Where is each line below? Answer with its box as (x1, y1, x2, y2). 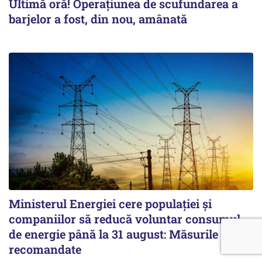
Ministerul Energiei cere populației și (9, 195, 212, 211)
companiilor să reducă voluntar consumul (9, 211, 240, 226)
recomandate (9, 241, 81, 257)
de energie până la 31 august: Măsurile (9, 226, 218, 242)
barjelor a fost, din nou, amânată (9, 11, 187, 26)
